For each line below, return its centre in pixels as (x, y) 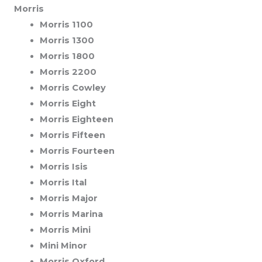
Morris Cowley (73, 87)
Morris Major (68, 198)
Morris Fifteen (72, 135)
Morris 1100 (66, 24)
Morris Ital (63, 182)
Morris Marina (71, 214)
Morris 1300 (67, 40)
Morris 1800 (67, 56)
